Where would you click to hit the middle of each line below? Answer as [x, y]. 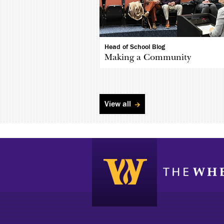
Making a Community [148, 57]
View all [119, 104]
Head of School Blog [135, 47]
